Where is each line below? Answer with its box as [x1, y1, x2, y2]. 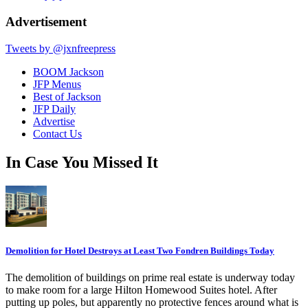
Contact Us [33, 127, 82, 140]
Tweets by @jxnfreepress [5, 42, 115, 54]
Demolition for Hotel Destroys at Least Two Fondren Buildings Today [5, 245, 274, 256]
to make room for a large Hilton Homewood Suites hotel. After [5, 283, 277, 296]
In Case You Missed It [5, 153, 158, 172]
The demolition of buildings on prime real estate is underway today [5, 271, 295, 283]
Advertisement [5, 14, 87, 29]
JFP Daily [33, 102, 76, 115]
